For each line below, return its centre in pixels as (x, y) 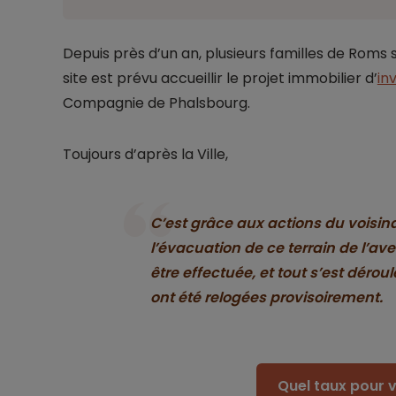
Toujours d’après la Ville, (145, 155)
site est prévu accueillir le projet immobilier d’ (220, 79)
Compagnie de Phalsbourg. (156, 103)
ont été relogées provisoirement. (266, 298)
